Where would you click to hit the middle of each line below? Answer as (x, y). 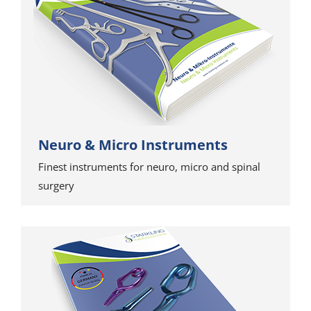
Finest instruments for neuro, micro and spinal (149, 167)
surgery (56, 185)
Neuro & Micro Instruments (133, 145)
